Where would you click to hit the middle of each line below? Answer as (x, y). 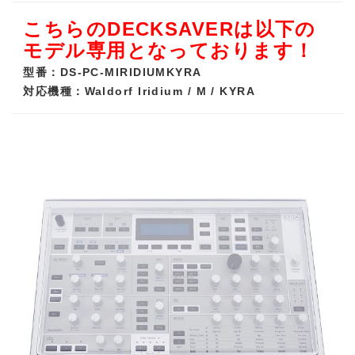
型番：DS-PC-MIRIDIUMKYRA (113, 72)
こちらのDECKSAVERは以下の (170, 29)
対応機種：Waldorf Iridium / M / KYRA (139, 91)
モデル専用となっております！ (169, 50)
